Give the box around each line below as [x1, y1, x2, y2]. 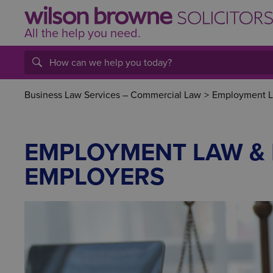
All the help [24, 26, 88, 41]
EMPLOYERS [24, 162, 165, 191]
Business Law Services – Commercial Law [24, 89, 201, 101]
